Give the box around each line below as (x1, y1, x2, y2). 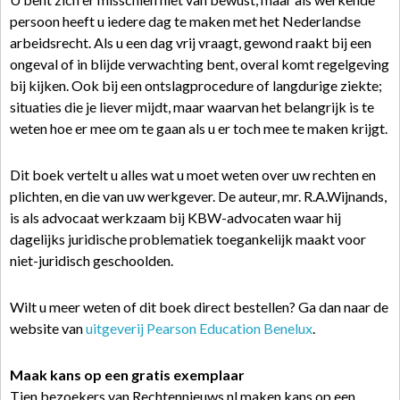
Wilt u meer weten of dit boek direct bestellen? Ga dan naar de (10, 298, 388, 315)
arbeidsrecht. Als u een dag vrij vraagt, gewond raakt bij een (10, 34, 371, 51)
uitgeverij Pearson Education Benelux (86, 320, 312, 337)
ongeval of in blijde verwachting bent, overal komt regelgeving (10, 55, 389, 72)
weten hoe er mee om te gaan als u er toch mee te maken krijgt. (10, 120, 387, 137)
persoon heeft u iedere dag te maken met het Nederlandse (10, 12, 361, 29)
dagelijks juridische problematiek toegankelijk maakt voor (10, 230, 366, 247)
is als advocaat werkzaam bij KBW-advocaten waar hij (10, 209, 341, 226)
